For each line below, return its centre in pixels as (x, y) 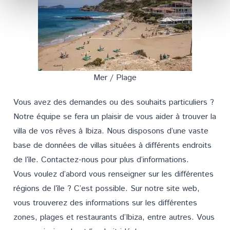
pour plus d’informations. (144, 160)
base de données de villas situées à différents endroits (112, 146)
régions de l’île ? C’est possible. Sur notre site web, (107, 189)
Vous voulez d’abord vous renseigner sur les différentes (113, 174)
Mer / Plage (115, 78)
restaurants (97, 217)
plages (52, 217)
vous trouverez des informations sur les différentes (105, 203)
